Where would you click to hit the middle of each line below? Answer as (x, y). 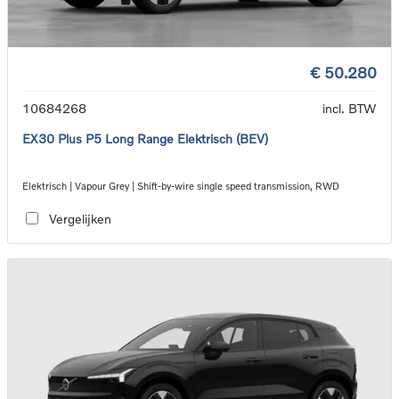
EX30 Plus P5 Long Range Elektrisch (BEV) (145, 139)
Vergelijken (80, 218)
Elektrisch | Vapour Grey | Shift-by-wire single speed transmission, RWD (181, 186)
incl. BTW (350, 109)
